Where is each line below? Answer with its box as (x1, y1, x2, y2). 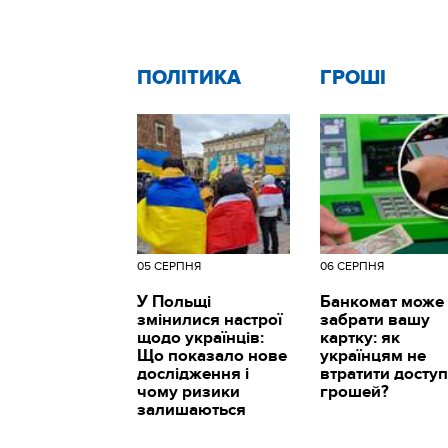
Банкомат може (320, 291, 445, 312)
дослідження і (137, 363, 249, 384)
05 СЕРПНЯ (137, 258, 201, 273)
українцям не (320, 345, 427, 366)
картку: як (320, 327, 401, 348)
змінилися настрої (137, 309, 282, 330)
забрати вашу (320, 309, 431, 330)
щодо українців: (137, 327, 264, 348)
